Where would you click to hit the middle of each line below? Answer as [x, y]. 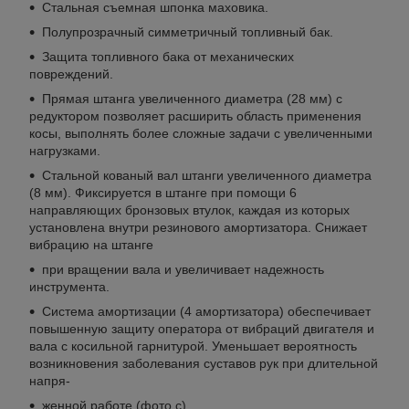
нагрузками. [65, 151]
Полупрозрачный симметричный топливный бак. [188, 32]
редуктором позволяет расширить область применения [195, 116]
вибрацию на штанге [91, 245]
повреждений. [71, 74]
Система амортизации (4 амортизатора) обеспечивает [206, 312]
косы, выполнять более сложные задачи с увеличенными [201, 134]
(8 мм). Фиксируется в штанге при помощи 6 [163, 193]
